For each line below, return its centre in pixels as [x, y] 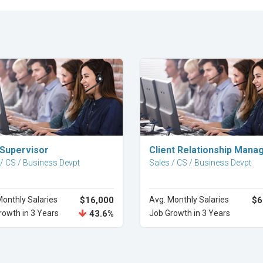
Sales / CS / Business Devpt [200, 163]
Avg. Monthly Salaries [189, 200]
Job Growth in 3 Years [190, 213]
